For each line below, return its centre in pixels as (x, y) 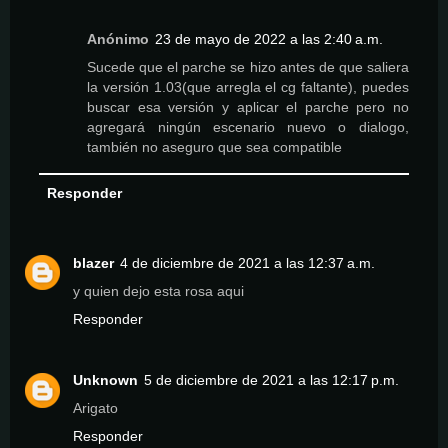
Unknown (105, 380)
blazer (93, 262)
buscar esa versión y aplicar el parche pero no (248, 107)
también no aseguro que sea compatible (215, 147)
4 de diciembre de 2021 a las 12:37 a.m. (247, 262)
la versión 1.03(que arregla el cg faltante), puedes (248, 87)
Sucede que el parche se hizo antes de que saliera (248, 67)
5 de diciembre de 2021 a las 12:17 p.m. (271, 380)
